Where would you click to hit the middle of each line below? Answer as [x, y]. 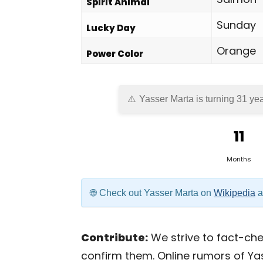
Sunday [236, 25]
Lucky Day [111, 28]
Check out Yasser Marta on [156, 193]
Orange [236, 51]
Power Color [115, 54]
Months [239, 159]
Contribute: [114, 237]
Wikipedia [235, 193]
